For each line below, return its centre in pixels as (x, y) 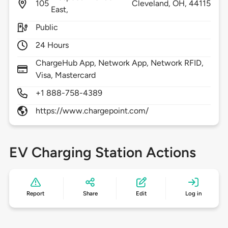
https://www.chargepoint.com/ (92, 111)
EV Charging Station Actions (102, 152)
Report (36, 194)
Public (47, 27)
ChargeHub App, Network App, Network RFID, (120, 63)
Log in (193, 194)
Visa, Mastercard (66, 75)
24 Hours (52, 45)
